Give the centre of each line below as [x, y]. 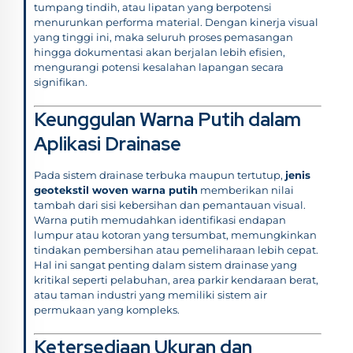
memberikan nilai [246, 190]
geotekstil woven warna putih [116, 190]
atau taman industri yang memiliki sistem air [150, 295]
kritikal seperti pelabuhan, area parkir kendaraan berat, [176, 280]
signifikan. [61, 82]
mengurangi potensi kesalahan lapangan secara [159, 67]
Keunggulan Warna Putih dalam [167, 120]
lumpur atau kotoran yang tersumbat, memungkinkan [175, 235]
